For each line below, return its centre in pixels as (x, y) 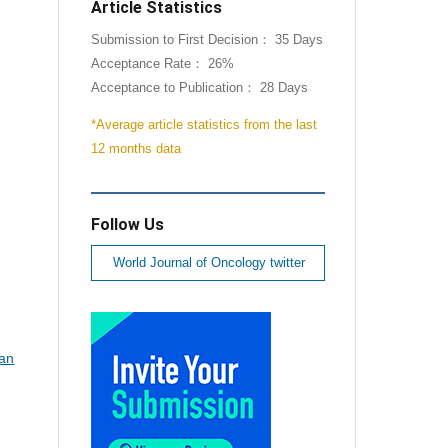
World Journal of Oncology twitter (208, 262)
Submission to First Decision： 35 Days (206, 39)
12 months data (135, 148)
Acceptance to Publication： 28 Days (199, 87)
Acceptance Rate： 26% (162, 63)
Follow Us (127, 224)
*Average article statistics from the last (203, 124)
